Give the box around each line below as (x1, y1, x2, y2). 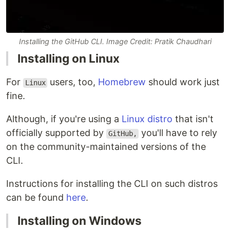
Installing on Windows (17, 214, 142, 228)
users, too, (47, 76, 99, 88)
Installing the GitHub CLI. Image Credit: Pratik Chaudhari (18, 37, 212, 46)
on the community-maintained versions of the (6, 141, 206, 152)
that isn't (172, 113, 214, 125)
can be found (6, 192, 66, 203)
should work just (146, 76, 220, 88)
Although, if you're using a (6, 113, 122, 125)
